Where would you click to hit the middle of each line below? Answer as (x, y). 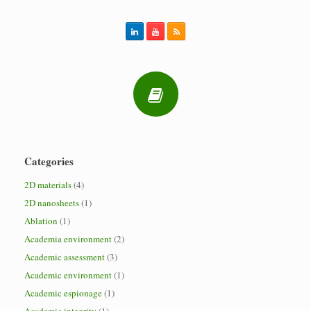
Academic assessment (65, 257)
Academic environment (68, 275)
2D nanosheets (52, 203)
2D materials (48, 185)
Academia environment (68, 239)
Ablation (41, 221)
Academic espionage (63, 293)
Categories (49, 161)
